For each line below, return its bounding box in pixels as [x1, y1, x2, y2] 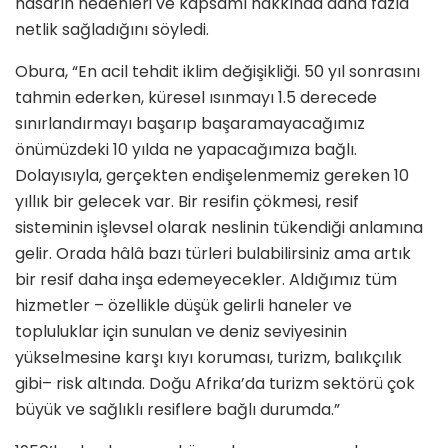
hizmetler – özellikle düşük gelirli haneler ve [15, 294, 352, 318]
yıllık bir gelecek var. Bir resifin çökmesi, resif [15, 190, 359, 214]
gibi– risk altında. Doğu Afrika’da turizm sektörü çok [15, 372, 415, 396]
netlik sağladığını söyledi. [15, 18, 209, 42]
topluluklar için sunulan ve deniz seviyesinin [15, 320, 347, 344]
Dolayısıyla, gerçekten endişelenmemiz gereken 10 [15, 164, 409, 188]
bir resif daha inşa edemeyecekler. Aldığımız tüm [15, 268, 397, 292]
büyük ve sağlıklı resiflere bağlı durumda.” [15, 398, 340, 422]
